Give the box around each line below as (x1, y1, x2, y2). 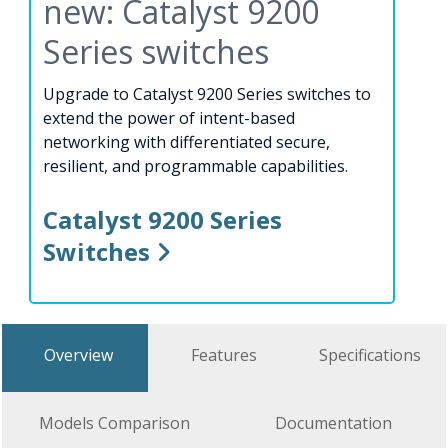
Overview (43, 344, 113, 367)
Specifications (319, 344, 421, 367)
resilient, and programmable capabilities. (43, 155, 348, 178)
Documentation (275, 412, 392, 435)
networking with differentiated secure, (43, 131, 330, 154)
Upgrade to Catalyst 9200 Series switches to (43, 83, 371, 106)
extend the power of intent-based (43, 107, 295, 130)
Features (191, 344, 257, 367)
